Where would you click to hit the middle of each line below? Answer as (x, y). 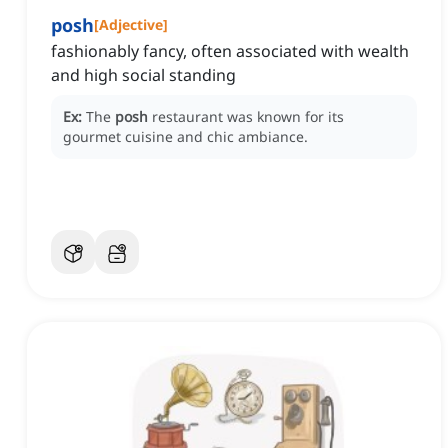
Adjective (131, 25)
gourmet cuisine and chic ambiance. (185, 137)
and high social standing (143, 75)
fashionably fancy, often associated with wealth (230, 51)
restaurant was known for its (248, 117)
